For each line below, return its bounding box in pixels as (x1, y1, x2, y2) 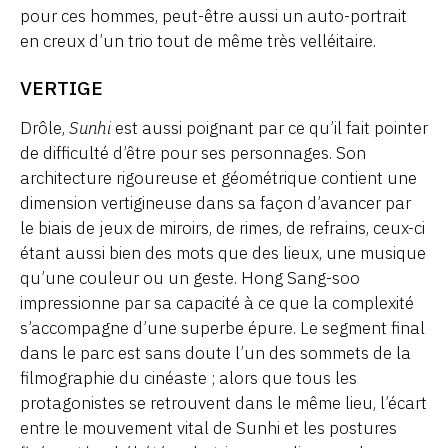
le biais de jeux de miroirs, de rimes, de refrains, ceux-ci (20, 216, 425, 239)
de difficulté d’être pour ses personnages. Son (20, 141, 366, 164)
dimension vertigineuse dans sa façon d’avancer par (20, 191, 411, 214)
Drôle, (20, 116, 69, 139)
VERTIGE (20, 74, 103, 100)
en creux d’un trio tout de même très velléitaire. (20, 29, 376, 52)
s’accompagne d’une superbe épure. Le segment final (20, 316, 425, 339)
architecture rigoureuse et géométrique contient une (20, 166, 417, 189)
